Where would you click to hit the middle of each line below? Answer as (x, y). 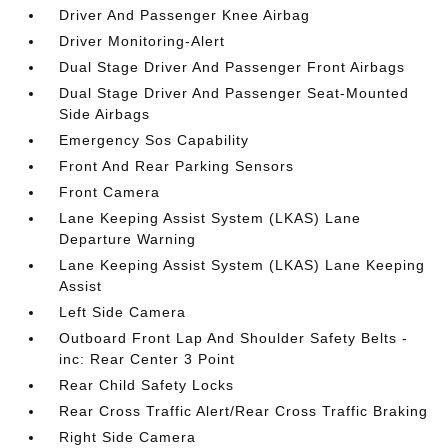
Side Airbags (105, 114)
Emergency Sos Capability (154, 140)
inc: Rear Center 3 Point (147, 359)
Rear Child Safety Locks (147, 385)
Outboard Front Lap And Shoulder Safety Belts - (234, 338)
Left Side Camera (123, 312)
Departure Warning (128, 239)
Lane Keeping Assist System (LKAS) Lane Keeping (242, 265)
